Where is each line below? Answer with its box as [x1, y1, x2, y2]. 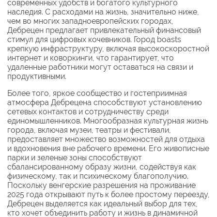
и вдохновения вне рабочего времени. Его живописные [7, 144, 209, 154]
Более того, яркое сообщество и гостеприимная [7, 89, 187, 98]
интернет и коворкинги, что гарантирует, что [7, 53, 174, 63]
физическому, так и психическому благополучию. [7, 171, 188, 181]
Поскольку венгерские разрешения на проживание [7, 181, 196, 190]
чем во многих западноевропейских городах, [7, 16, 173, 26]
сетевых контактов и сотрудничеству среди [7, 107, 169, 117]
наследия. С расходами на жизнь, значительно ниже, [7, 7, 199, 17]
